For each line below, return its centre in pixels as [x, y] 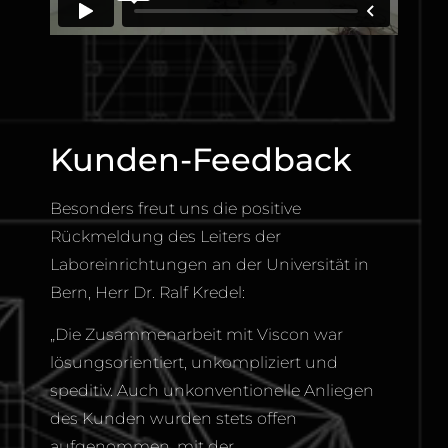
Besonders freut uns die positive [175, 208]
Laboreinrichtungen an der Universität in [209, 264]
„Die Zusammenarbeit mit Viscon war [196, 335]
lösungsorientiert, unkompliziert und [194, 363]
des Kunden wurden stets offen [173, 419]
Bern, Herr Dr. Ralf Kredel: [147, 292]
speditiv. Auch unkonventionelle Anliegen [212, 391]
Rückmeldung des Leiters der [165, 236]
